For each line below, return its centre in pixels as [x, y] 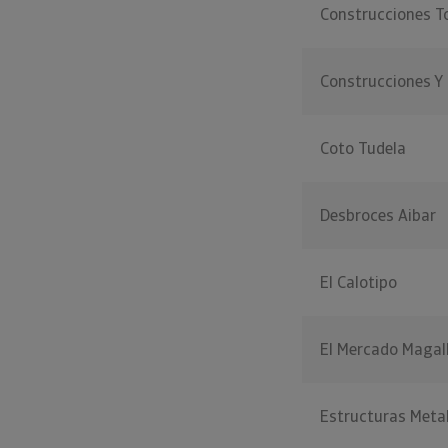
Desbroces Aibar [378, 215]
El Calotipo [358, 282]
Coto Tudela [363, 148]
